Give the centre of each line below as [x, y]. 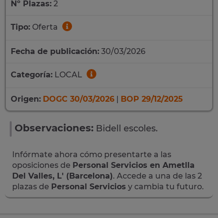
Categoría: [32, 75]
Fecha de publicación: [55, 51]
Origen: [26, 99]
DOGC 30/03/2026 [79, 99]
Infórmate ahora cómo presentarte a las [92, 154]
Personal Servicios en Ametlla [134, 165]
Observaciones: [54, 128]
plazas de [32, 187]
